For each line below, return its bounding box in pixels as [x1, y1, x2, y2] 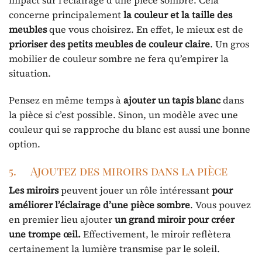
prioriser [9, 37, 47, 50]
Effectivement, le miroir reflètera [81, 227, 231, 241]
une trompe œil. [9, 227, 81, 241]
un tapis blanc [158, 93, 220, 106]
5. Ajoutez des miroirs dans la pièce [9, 163, 227, 178]
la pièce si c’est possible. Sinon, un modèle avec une [9, 108, 238, 121]
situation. [9, 66, 51, 80]
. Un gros [210, 37, 249, 50]
